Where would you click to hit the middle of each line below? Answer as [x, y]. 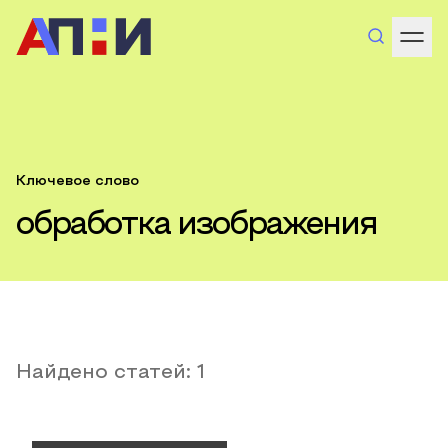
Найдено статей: [106, 373]
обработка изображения [196, 226]
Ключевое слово [77, 181]
